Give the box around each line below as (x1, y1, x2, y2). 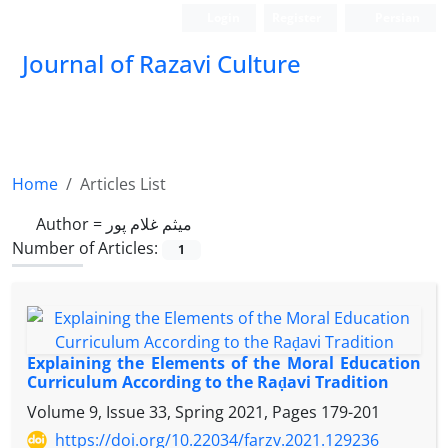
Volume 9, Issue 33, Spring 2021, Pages (27, 401, 321, 424)
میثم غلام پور (106, 213, 192, 235)
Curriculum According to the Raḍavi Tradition (27, 371, 389, 394)
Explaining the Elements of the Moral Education (27, 352, 421, 375)
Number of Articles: (12, 237, 162, 259)
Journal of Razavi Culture (22, 47, 301, 80)
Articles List (80, 173, 166, 195)
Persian (372, 9, 420, 26)
